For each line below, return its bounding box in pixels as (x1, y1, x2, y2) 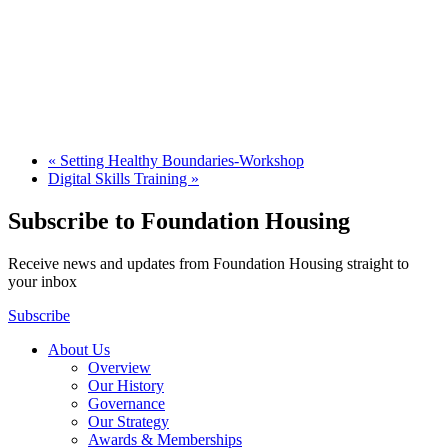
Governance (88, 394, 165, 412)
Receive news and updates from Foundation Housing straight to (8, 254, 409, 272)
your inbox (8, 272, 77, 290)
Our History (88, 376, 164, 394)
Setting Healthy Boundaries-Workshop (56, 151, 304, 169)
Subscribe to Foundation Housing (8, 207, 350, 234)
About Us (48, 340, 110, 358)
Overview (88, 358, 151, 376)
